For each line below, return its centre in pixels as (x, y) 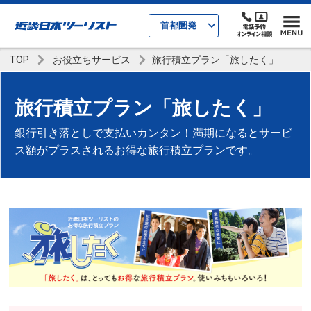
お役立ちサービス (91, 59)
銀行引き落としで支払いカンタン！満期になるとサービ (153, 133)
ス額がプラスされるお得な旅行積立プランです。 (136, 150)
